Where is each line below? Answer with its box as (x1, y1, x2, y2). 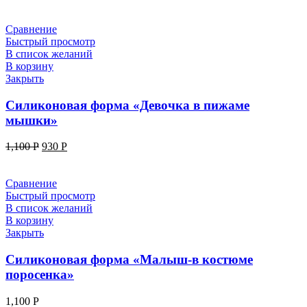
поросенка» (5, 267, 74, 282)
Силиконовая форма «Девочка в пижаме (5, 97, 249, 112)
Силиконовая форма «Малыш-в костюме (5, 252, 253, 267)
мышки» (5, 112, 58, 127)
